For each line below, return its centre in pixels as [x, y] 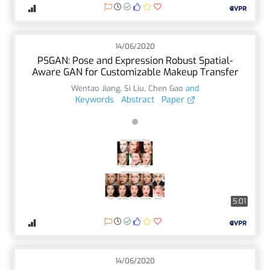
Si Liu [134, 88]
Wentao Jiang [96, 88]
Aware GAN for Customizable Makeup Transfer [135, 72]
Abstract [137, 99]
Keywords [94, 99]
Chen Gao [166, 88]
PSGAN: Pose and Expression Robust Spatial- [135, 60]
